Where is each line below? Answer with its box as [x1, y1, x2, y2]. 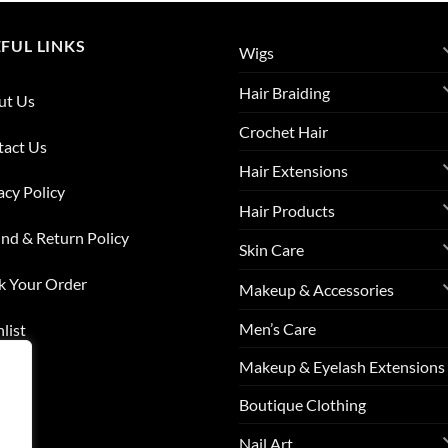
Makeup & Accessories [239, 280, 394, 300]
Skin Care [239, 240, 304, 260]
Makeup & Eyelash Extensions [239, 357, 445, 377]
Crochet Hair [239, 121, 328, 141]
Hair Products [239, 200, 335, 220]
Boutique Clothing [239, 395, 366, 415]
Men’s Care [239, 319, 316, 339]
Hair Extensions [239, 160, 348, 180]
